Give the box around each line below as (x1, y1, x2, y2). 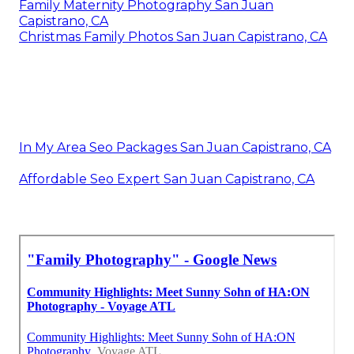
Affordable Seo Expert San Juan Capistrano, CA (19, 171, 314, 187)
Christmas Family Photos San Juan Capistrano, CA (19, 29, 327, 45)
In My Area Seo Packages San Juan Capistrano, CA (19, 140, 331, 156)
